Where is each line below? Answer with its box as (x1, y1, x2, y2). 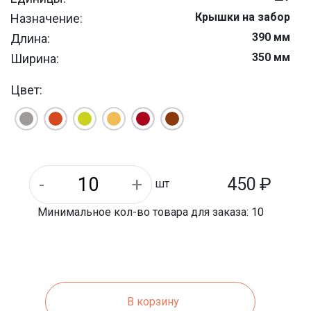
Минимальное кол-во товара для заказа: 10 (37, 205, 264, 219)
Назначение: (10, 11, 83, 26)
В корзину (127, 295, 179, 308)
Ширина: (10, 51, 59, 66)
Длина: (10, 31, 50, 46)
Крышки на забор (195, 10, 290, 24)
